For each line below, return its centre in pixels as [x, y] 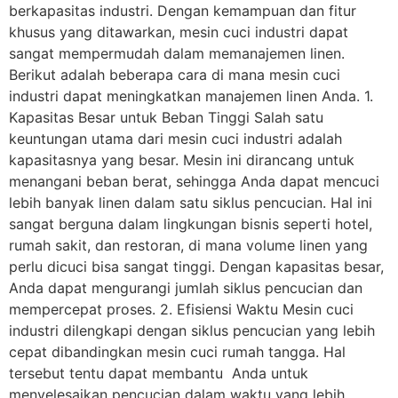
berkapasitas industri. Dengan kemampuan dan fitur [183, 11]
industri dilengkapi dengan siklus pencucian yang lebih [192, 331]
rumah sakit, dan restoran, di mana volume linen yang [188, 246]
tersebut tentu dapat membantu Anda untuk [159, 374]
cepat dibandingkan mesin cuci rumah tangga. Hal [177, 352]
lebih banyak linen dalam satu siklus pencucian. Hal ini [191, 203]
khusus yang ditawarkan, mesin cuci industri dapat [179, 32]
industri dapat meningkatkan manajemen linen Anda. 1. [191, 96]
